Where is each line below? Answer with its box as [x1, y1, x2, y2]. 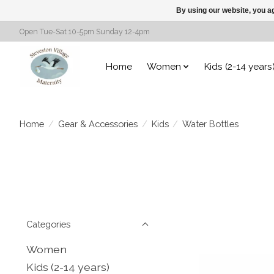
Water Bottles [182, 118, 239, 129]
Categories [26, 219, 70, 229]
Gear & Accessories [57, 118, 138, 129]
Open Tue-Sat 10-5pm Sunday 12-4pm [20, 27, 150, 36]
